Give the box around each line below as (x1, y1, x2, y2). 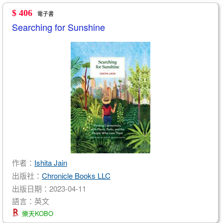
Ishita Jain (34, 157, 67, 168)
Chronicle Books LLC (42, 170, 111, 181)
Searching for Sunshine (12, 20, 105, 33)
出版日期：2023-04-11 (12, 183, 86, 194)
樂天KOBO (20, 209, 53, 219)
